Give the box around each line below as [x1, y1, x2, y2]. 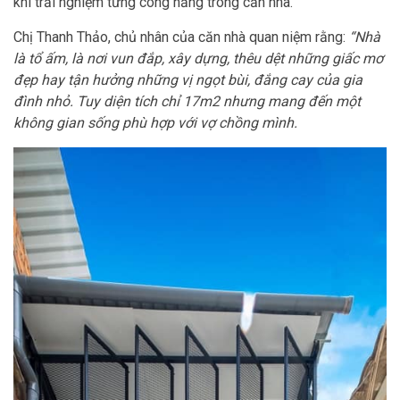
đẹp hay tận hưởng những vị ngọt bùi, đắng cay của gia [13, 71, 362, 88]
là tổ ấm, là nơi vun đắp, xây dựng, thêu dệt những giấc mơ [13, 50, 383, 67]
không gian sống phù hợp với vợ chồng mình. [13, 114, 297, 131]
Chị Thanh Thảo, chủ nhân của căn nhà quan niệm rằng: [13, 29, 349, 46]
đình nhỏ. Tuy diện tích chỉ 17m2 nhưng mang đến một [13, 93, 361, 110]
